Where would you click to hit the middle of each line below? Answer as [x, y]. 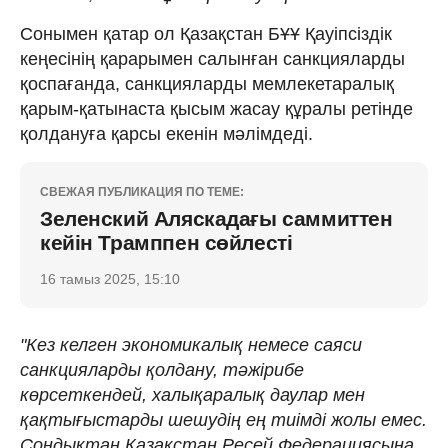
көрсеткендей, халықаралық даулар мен [192, 394]
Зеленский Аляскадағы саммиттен [216, 218]
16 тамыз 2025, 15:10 [110, 278]
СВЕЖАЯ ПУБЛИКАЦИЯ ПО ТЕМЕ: [142, 191]
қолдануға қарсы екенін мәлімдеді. [166, 133]
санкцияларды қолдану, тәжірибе [162, 369]
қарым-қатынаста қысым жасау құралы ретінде [216, 108]
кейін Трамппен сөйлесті [166, 242]
